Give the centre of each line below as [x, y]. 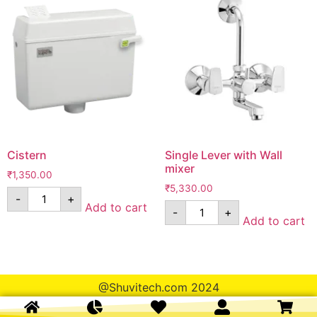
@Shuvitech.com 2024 [158, 287]
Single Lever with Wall [223, 155]
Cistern [27, 155]
